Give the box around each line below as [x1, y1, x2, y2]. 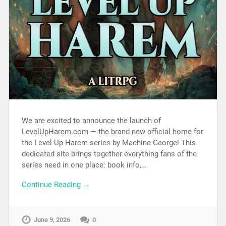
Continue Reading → [21, 180, 90, 189]
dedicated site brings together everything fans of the [21, 149, 197, 159]
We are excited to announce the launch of [21, 116, 161, 126]
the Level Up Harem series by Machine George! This [21, 138, 196, 148]
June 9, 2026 [33, 215, 70, 223]
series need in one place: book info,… [21, 160, 146, 170]
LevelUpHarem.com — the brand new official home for [21, 127, 203, 137]
